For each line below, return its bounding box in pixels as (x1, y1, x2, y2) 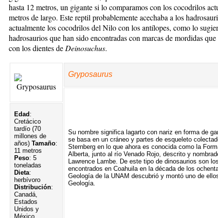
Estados (14, 198, 37, 205)
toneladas (14, 161, 41, 169)
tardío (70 (14, 125, 41, 132)
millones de (14, 132, 46, 140)
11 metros (14, 146, 42, 154)
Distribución (14, 183, 51, 191)
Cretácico (14, 117, 41, 125)
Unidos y (14, 205, 39, 213)
